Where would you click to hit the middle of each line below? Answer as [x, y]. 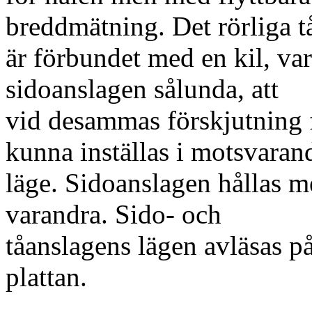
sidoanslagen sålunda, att [142, 89]
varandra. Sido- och [114, 214]
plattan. [46, 277]
